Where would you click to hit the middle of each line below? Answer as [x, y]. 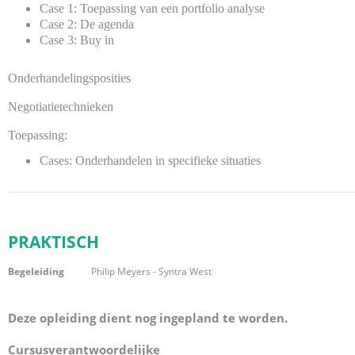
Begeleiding [36, 272]
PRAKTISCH [53, 242]
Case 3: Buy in [77, 40]
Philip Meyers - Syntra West [151, 272]
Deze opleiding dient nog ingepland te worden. [148, 318]
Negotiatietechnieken [61, 107]
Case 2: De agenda [87, 25]
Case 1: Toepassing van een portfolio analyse [152, 9]
